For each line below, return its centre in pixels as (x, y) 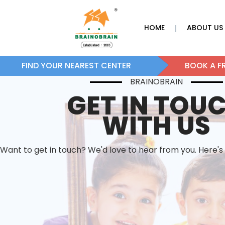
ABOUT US (205, 28)
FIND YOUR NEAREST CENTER (77, 66)
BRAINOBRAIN (156, 82)
